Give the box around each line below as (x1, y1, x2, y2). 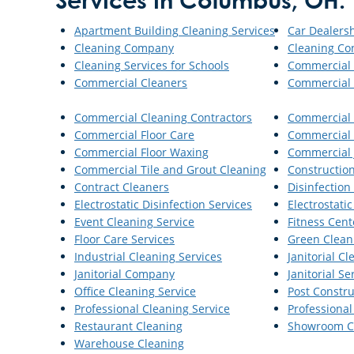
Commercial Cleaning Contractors (74, 109, 252, 125)
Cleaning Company (74, 40, 174, 55)
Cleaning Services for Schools (74, 57, 229, 73)
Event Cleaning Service (74, 213, 194, 229)
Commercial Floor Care (74, 126, 194, 142)
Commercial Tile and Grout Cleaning (74, 161, 266, 177)
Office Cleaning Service (74, 283, 196, 299)
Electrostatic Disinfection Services (74, 196, 252, 212)
